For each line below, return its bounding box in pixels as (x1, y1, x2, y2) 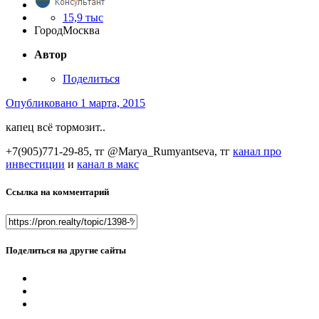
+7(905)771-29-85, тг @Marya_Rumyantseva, (6, 145, 220, 158)
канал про (233, 145, 281, 158)
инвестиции (6, 158, 65, 171)
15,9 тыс (63, 11, 103, 24)
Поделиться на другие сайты (6, 244, 126, 256)
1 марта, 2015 (80, 97, 145, 110)
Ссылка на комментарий (6, 187, 109, 198)
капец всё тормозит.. (6, 121, 105, 134)
